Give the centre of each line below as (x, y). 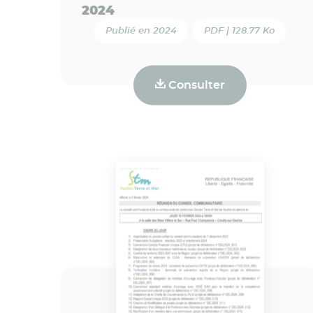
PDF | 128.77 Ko (240, 31)
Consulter (195, 85)
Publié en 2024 (141, 31)
